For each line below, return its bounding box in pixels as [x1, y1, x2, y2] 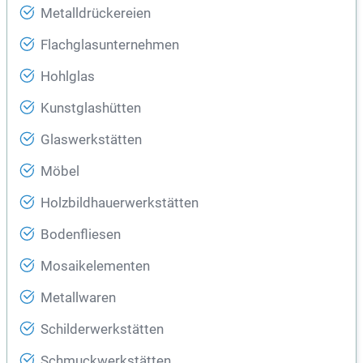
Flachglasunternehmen [41, 37, 179, 53]
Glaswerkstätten [41, 132, 142, 148]
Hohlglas [41, 69, 95, 85]
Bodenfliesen [41, 227, 121, 243]
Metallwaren [41, 290, 116, 306]
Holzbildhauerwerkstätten [41, 195, 199, 211]
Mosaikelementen [41, 258, 150, 275]
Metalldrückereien [41, 6, 151, 22]
